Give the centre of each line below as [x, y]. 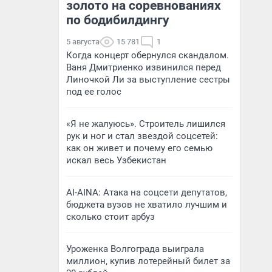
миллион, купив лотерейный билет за [148, 261]
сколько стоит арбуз [110, 217]
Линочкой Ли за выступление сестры [148, 80]
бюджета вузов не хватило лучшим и [147, 205]
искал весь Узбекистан [116, 160]
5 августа [83, 42]
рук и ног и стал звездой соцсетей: [142, 136]
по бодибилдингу [118, 20]
